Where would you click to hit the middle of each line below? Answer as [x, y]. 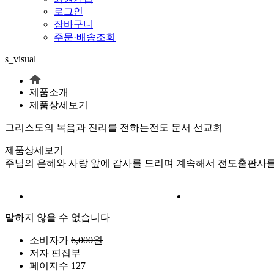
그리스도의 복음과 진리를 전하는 [77, 127]
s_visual [20, 59]
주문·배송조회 [85, 37]
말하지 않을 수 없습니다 [57, 217]
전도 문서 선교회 [186, 127]
